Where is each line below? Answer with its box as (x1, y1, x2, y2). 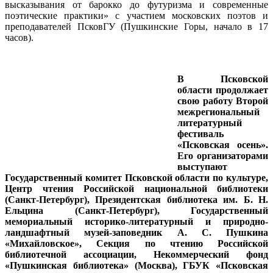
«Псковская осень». (177, 139, 268, 150)
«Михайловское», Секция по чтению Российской (5, 238, 268, 249)
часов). (5, 32, 34, 43)
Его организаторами (177, 150, 268, 161)
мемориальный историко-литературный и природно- (5, 216, 268, 227)
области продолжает (177, 84, 268, 95)
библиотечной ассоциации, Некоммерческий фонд (5, 249, 268, 260)
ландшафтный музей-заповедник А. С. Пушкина (5, 227, 268, 238)
